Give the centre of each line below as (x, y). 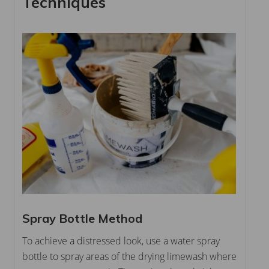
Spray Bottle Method (82, 218)
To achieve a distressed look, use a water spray (121, 240)
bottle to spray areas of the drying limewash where (129, 256)
